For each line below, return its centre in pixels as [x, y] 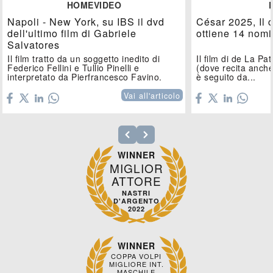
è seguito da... [226, 77]
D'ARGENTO [136, 201]
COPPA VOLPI [136, 256]
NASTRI [136, 193]
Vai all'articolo [152, 96]
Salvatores [34, 45]
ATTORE [136, 181]
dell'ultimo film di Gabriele [72, 34]
